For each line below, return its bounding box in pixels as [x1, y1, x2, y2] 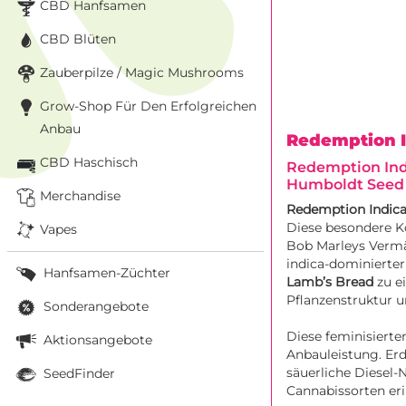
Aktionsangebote [40, 331, 152, 348]
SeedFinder [40, 364, 115, 382]
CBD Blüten [40, 30, 116, 47]
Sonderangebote [40, 297, 149, 314]
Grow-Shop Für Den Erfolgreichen [40, 97, 256, 114]
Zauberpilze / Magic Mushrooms [40, 63, 244, 81]
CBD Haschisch [40, 153, 138, 170]
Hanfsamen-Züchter [40, 264, 170, 281]
